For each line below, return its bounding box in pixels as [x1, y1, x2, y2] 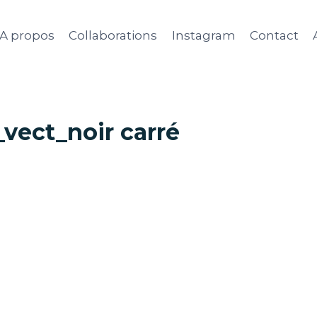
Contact [250, 28, 299, 42]
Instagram [171, 28, 236, 42]
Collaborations [69, 28, 158, 42]
